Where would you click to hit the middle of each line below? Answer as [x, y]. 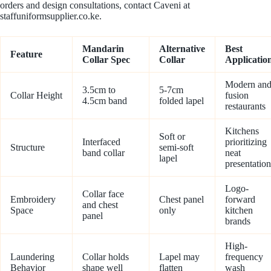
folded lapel [181, 101]
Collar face [103, 194]
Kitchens [242, 131]
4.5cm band [105, 101]
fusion [237, 96]
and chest [100, 205]
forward [240, 200]
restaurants [245, 106]
